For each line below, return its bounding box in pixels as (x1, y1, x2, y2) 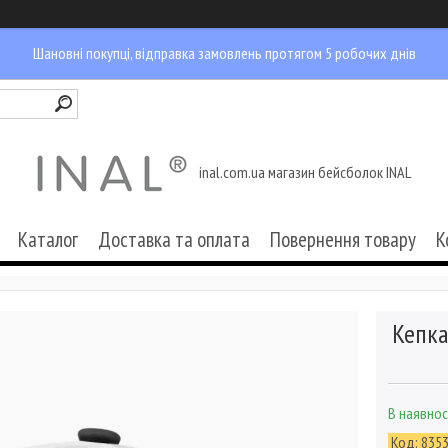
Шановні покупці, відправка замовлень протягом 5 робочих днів (32, 43, 416, 63)
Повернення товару (270, 226, 416, 253)
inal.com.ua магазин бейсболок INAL (198, 161, 411, 182)
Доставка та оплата (98, 226, 250, 253)
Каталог (18, 226, 78, 253)
